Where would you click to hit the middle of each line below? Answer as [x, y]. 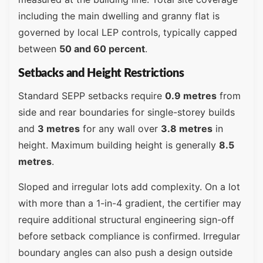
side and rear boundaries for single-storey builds [127, 112]
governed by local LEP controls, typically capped [128, 32]
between [39, 48]
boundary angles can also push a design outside [125, 252]
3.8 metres [187, 129]
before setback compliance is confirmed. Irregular [129, 236]
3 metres [59, 129]
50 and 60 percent [102, 48]
